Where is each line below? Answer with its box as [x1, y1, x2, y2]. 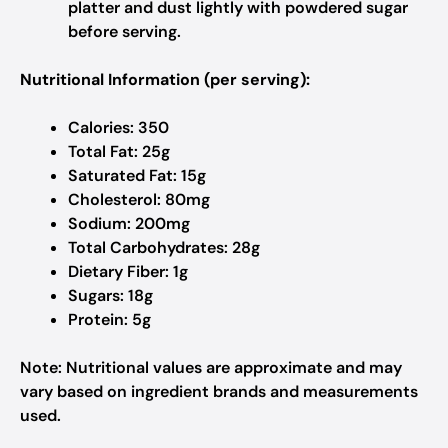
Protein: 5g [68, 309, 151, 330]
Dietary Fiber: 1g [68, 261, 188, 282]
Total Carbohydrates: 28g [68, 237, 260, 258]
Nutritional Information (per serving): [20, 69, 310, 90]
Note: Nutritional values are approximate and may [20, 357, 402, 378]
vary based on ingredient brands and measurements [20, 381, 418, 402]
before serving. [68, 21, 181, 42]
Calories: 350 [68, 117, 169, 138]
